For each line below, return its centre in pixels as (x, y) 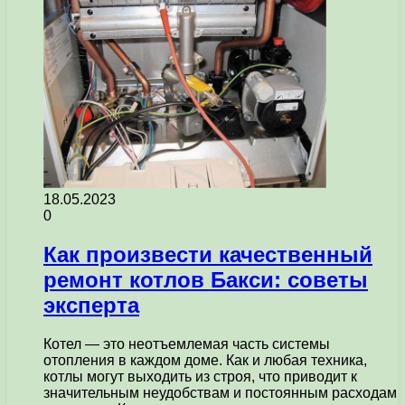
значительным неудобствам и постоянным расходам (220, 392)
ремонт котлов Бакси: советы (206, 279)
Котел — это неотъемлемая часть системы (187, 344)
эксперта (91, 305)
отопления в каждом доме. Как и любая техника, (205, 360)
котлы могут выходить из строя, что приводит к (200, 376)
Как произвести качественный (208, 254)
